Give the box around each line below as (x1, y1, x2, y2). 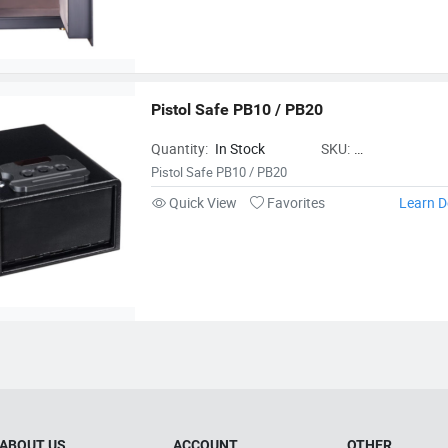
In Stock (215, 139, 266, 159)
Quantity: (151, 139, 212, 159)
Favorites (264, 193, 326, 213)
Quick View (169, 193, 238, 213)
